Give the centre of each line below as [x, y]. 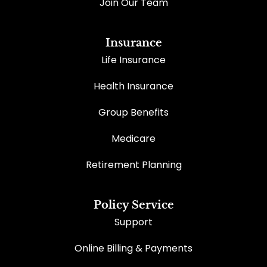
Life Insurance [133, 60]
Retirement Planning [133, 164]
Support [133, 222]
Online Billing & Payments [133, 248]
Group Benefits [133, 112]
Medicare [133, 138]
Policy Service [133, 205]
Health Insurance [133, 86]
